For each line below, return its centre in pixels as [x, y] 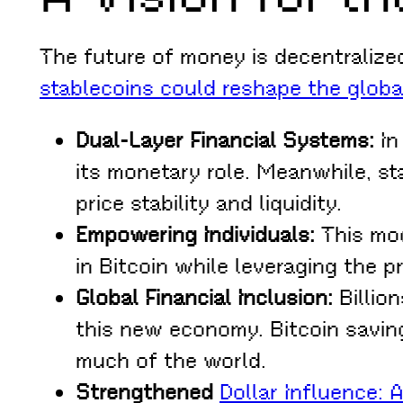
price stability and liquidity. [209, 204]
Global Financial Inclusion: [204, 298]
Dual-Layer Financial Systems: [225, 141]
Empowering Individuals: [195, 235]
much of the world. [171, 361]
